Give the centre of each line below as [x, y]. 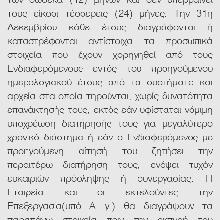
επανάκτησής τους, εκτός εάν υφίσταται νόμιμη [110, 109]
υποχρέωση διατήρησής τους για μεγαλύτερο [110, 123]
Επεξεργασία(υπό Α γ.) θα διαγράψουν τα [110, 205]
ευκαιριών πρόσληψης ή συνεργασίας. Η [110, 178]
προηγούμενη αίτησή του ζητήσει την [110, 150]
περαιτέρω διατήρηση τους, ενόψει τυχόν [110, 164]
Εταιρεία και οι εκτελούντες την [110, 191]
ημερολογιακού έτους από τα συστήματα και [110, 81]
